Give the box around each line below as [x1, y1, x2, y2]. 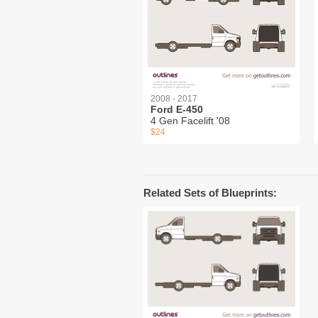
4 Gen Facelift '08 [150, 114, 230, 126]
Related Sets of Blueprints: [143, 186, 277, 199]
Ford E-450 [150, 103, 203, 115]
